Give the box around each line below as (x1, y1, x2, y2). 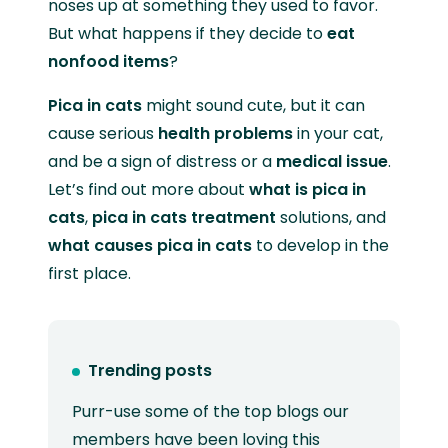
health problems (158, 121, 293, 145)
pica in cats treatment (92, 205, 276, 229)
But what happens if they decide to (48, 21, 327, 45)
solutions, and (276, 205, 386, 229)
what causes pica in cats (48, 233, 252, 257)
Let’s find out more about (48, 177, 249, 201)
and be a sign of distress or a (48, 149, 276, 173)
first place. (48, 261, 131, 285)
